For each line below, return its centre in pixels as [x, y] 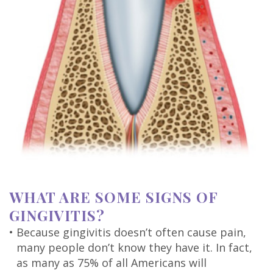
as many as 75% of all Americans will [112, 262]
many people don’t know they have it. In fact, [134, 247]
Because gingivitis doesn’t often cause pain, [131, 232]
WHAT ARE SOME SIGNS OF [113, 197]
